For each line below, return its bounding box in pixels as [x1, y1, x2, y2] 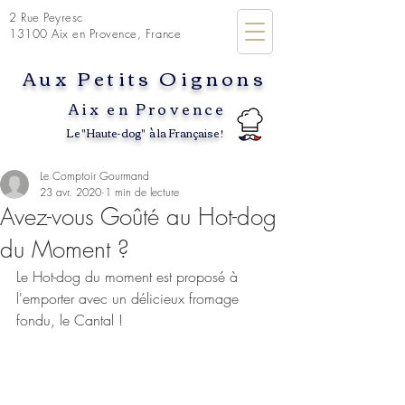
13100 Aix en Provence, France [9, 25, 182, 42]
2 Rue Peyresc [9, 9, 83, 25]
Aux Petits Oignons [23, 60, 267, 95]
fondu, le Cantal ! [16, 310, 123, 330]
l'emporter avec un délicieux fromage [16, 288, 243, 308]
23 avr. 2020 [40, 184, 101, 200]
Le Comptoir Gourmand [40, 168, 149, 184]
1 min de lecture [105, 184, 179, 200]
